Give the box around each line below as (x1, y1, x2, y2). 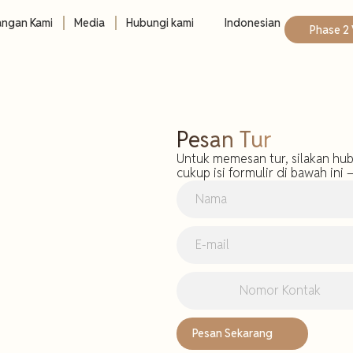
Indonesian (223, 16, 281, 30)
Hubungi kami (126, 16, 195, 30)
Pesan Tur (176, 125, 271, 154)
